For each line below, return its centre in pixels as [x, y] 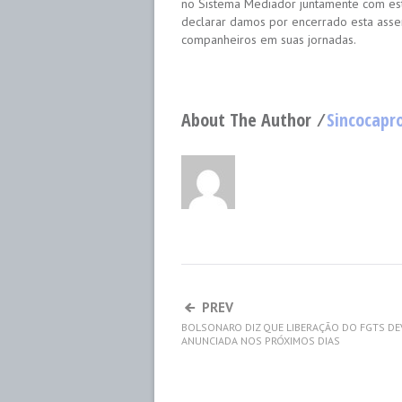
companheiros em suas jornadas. [269, 39]
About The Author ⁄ [254, 120]
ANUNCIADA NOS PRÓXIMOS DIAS [261, 341]
